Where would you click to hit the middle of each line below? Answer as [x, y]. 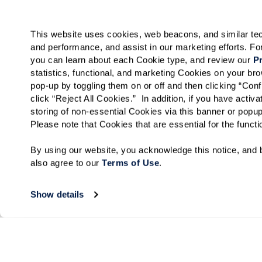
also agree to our [66, 163]
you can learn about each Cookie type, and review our [142, 60]
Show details [57, 194]
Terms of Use [131, 163]
